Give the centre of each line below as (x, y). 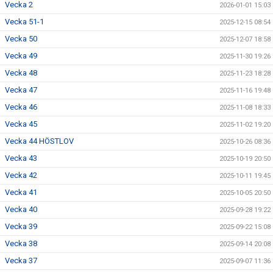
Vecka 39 (21, 226)
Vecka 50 (21, 39)
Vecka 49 (21, 56)
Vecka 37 (21, 261)
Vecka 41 (21, 192)
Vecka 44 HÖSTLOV (39, 141)
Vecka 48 (21, 73)
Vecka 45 (21, 124)
